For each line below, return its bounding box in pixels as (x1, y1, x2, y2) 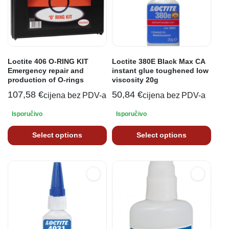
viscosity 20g (112, 75, 158, 84)
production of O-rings (8, 75, 84, 84)
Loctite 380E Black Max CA (112, 57, 205, 65)
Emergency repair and (8, 66, 84, 75)
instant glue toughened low (112, 66, 209, 75)
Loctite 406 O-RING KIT (8, 57, 88, 65)
